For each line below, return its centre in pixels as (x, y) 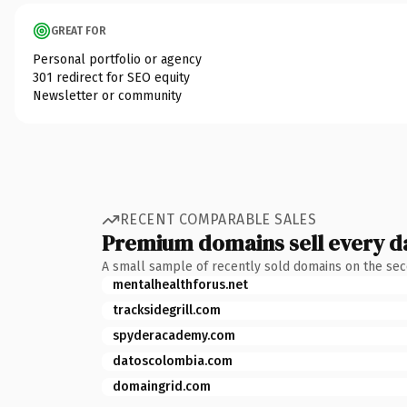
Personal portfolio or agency (117, 59)
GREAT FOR (79, 30)
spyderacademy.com (174, 335)
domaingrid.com (162, 386)
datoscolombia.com (173, 361)
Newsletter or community (107, 95)
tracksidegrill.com (167, 310)
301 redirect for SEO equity (111, 77)
